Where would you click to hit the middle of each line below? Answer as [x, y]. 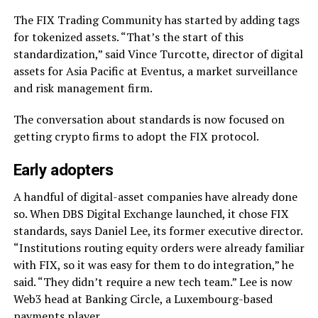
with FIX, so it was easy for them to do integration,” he [153, 264]
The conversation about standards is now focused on [149, 119]
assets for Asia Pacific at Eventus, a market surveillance [155, 71]
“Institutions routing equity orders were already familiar [159, 247]
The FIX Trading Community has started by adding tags [156, 20]
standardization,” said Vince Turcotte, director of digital [158, 54]
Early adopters [63, 169]
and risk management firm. [83, 88]
